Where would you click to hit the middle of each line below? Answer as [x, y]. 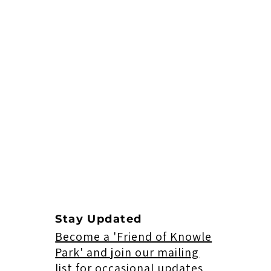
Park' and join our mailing [127, 253]
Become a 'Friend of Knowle [134, 237]
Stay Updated [99, 219]
